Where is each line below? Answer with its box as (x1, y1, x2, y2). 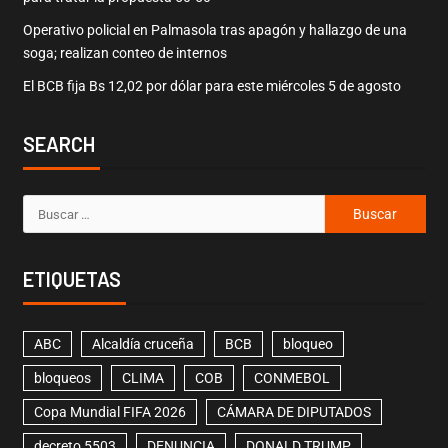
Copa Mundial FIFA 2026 (33, 404, 186, 421)
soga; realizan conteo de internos (22, 45, 227, 62)
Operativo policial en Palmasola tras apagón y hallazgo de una (22, 22, 407, 39)
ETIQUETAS (22, 267, 121, 292)
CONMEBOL (253, 370, 330, 387)
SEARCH (22, 132, 95, 157)
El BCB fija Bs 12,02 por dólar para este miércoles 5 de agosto (22, 78, 401, 95)
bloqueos (33, 370, 91, 387)
